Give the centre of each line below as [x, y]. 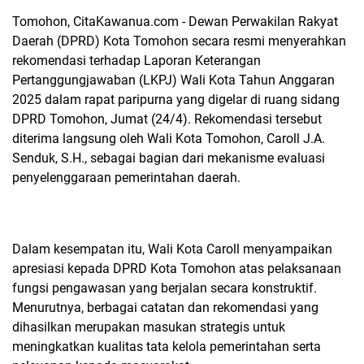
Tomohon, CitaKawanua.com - [100, 22]
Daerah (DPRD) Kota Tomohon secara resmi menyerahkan [179, 41]
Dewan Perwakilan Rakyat [263, 22]
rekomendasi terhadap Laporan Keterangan [136, 61]
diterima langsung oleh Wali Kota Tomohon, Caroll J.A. [169, 139]
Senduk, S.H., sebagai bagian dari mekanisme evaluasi [169, 158]
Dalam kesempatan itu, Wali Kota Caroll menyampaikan [172, 249]
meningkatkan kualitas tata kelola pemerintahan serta [167, 347]
